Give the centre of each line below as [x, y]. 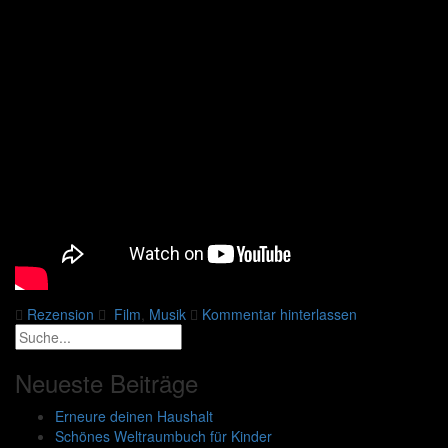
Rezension [60, 314]
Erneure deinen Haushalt [134, 416]
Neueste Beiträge [106, 383]
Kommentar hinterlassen [279, 314]
